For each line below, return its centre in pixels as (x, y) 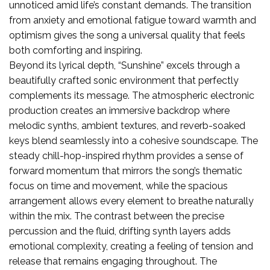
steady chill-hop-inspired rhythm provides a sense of (126, 155)
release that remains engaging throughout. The (113, 261)
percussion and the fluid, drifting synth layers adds (120, 231)
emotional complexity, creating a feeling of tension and (131, 246)
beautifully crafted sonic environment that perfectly (124, 80)
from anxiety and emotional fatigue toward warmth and (133, 20)
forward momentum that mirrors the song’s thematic (126, 171)
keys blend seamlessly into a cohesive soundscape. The (133, 140)
